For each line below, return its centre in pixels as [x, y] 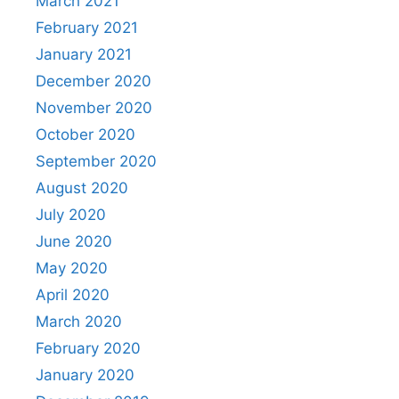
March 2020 [79, 322]
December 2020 [94, 81]
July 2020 [71, 215]
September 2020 [96, 161]
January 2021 [84, 54]
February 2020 [88, 348]
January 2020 [85, 375]
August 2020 [82, 188]
